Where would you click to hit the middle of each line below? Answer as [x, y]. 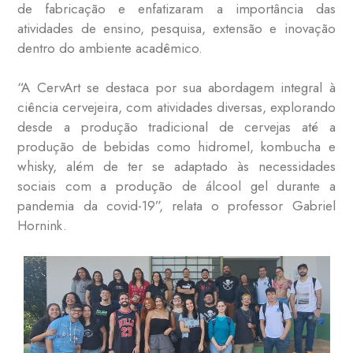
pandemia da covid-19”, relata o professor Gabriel [176, 206]
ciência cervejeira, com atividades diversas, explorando [176, 108]
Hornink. [43, 226]
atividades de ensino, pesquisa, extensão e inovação [176, 28]
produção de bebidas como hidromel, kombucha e [176, 147]
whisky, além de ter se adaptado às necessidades [176, 167]
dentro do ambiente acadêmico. [110, 48]
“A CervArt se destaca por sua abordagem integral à [176, 88]
